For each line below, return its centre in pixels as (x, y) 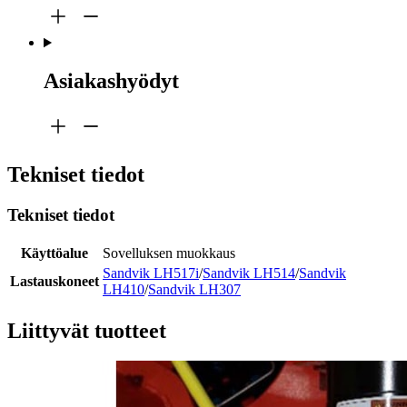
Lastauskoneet (55, 281)
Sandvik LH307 (194, 289)
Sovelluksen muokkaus (169, 253)
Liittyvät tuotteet (87, 330)
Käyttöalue (55, 253)
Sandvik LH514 (249, 273)
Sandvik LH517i (151, 273)
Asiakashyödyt (111, 81)
